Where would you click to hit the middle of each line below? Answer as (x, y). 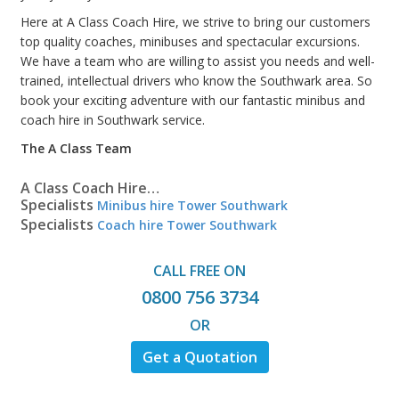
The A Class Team (78, 148)
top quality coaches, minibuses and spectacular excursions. (190, 41)
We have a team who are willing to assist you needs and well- (198, 61)
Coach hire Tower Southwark (187, 224)
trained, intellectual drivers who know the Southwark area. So (196, 80)
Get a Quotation (199, 357)
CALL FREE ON (199, 270)
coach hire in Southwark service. (113, 119)
